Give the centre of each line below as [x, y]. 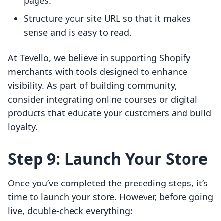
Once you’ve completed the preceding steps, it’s [108, 183]
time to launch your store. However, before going [110, 197]
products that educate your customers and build [110, 113]
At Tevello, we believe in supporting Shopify [99, 58]
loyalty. [23, 127]
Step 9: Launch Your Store [108, 159]
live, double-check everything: [70, 211]
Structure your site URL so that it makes [107, 18]
